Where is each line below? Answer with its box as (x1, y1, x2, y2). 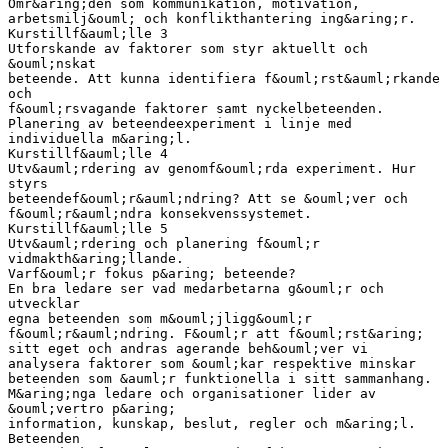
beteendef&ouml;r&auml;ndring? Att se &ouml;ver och (8, 190, 408, 206)
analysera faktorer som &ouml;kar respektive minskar (8, 355, 416, 371)
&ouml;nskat (8, 55, 96, 71)
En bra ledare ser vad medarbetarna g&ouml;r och (8, 280, 384, 296)
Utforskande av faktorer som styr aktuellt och (8, 40, 368, 56)
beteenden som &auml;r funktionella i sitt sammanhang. (8, 370, 432, 386)
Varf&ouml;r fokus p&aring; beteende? (8, 265, 296, 281)
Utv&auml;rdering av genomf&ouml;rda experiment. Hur (8, 160, 416, 176)
